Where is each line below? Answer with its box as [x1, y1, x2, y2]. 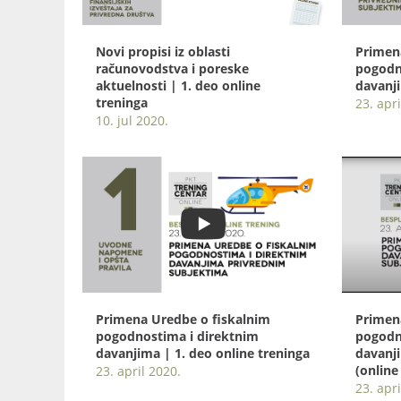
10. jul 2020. [96, 111, 168, 129]
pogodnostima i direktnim [96, 327, 259, 345]
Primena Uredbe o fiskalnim [96, 310, 270, 328]
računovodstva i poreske [96, 59, 249, 77]
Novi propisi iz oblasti [96, 42, 230, 60]
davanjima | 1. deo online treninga [96, 344, 310, 362]
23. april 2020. [96, 362, 181, 380]
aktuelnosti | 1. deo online [96, 76, 260, 94]
